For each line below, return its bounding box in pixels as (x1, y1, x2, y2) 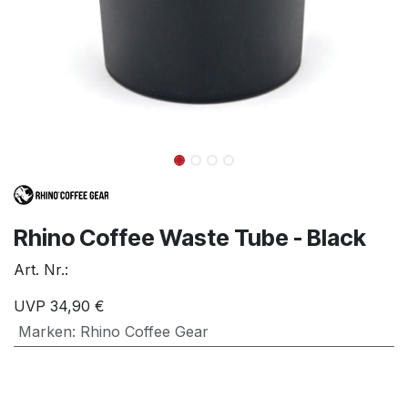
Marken (17, 321, 72, 341)
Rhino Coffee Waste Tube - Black (14, 223, 366, 251)
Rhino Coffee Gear (79, 321, 209, 341)
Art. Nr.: (14, 260, 68, 279)
